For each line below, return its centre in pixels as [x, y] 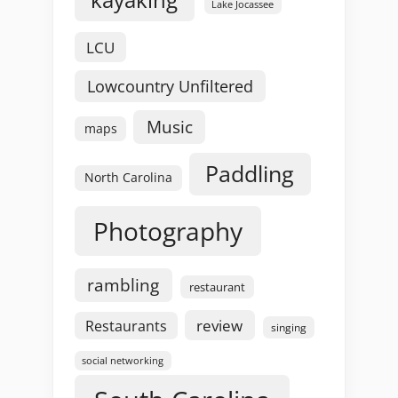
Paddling [250, 174]
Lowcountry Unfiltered [170, 86]
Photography [168, 231]
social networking [123, 361]
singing [289, 327]
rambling [123, 285]
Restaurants [126, 326]
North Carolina [128, 178]
